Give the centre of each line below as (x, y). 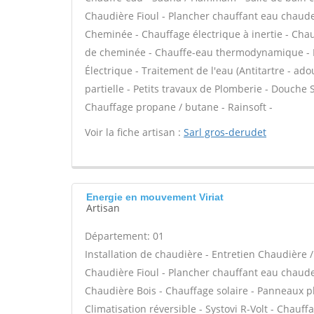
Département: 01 (124, 236)
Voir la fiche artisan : (134, 132)
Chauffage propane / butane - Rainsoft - (179, 107)
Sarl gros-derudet (225, 132)
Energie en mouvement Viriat (155, 197)
